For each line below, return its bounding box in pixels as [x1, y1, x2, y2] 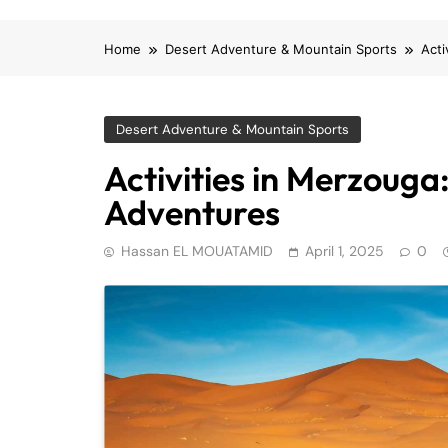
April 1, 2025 [305, 241, 384, 260]
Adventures [104, 190, 280, 234]
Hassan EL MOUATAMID [121, 241, 273, 260]
